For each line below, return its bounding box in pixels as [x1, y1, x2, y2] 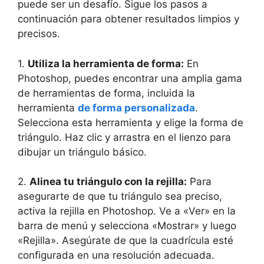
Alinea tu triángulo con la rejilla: [29, 176, 187, 187]
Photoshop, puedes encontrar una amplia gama [18, 72, 242, 84]
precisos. [18, 28, 60, 39]
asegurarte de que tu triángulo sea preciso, [18, 190, 222, 202]
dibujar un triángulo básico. [18, 146, 147, 158]
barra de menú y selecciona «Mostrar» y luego [18, 220, 236, 232]
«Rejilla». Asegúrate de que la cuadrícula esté [18, 235, 233, 246]
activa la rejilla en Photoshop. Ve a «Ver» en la [18, 205, 236, 217]
